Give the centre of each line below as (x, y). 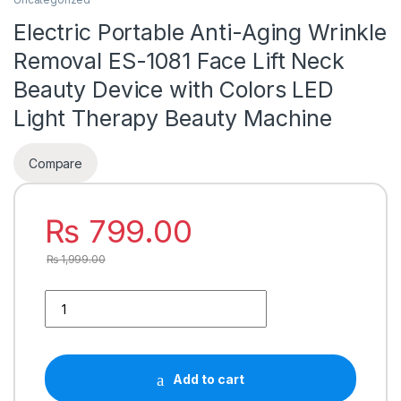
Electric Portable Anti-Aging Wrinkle (200, 33)
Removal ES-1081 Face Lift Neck (179, 61)
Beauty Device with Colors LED (174, 90)
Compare (56, 163)
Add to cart (208, 379)
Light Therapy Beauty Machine (173, 119)
